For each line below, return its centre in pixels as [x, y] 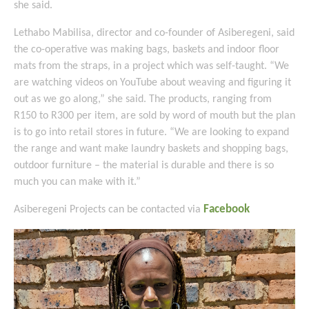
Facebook [228, 209]
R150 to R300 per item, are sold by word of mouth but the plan [154, 116]
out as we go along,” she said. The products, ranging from [143, 99]
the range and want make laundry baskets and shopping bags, [151, 149]
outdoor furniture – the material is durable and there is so [144, 166]
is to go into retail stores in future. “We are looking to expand [151, 132]
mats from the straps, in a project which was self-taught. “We [151, 66]
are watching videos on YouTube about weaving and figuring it [152, 83]
